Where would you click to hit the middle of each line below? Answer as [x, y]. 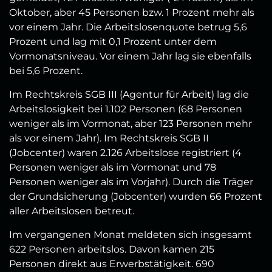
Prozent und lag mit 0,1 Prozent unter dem [113, 42]
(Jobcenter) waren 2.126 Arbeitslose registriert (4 [125, 153]
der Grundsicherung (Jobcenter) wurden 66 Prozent [136, 197]
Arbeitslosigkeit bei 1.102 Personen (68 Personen [126, 109]
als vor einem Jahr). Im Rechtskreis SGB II [109, 138]
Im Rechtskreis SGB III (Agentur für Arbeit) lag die [129, 95]
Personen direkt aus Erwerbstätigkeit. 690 [112, 264]
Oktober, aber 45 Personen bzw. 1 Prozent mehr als [132, 13]
